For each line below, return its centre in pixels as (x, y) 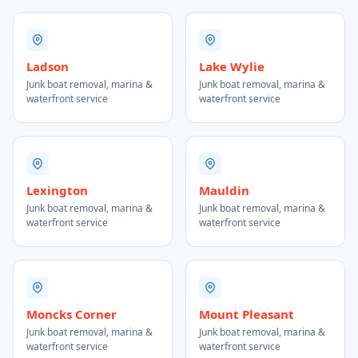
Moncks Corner (72, 314)
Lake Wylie (232, 66)
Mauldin (224, 190)
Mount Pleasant (247, 314)
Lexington (57, 190)
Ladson (48, 66)
